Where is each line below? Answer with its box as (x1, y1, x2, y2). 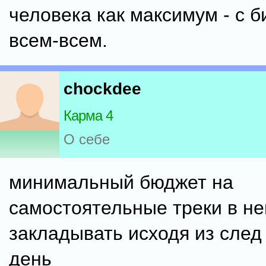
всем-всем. (9, 30, 107, 51)
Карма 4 (64, 107, 113, 124)
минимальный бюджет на (9, 172, 233, 193)
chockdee (64, 80, 141, 99)
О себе (64, 131, 110, 148)
